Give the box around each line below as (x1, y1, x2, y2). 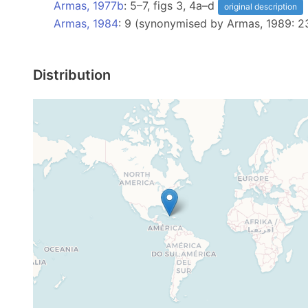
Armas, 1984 (54, 16, 118, 30)
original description (224, 1, 297, 12)
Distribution (33, 67, 111, 83)
